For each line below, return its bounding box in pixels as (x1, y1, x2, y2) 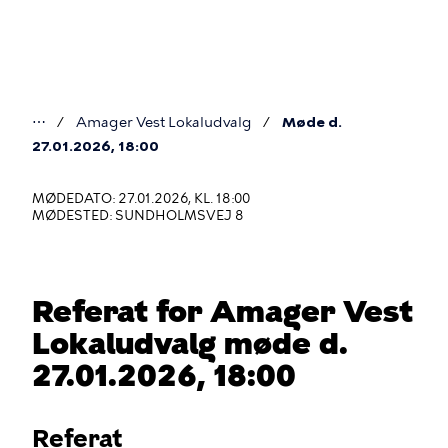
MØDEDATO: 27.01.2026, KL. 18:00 (32, 191, 250, 206)
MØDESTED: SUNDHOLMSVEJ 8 (32, 208, 244, 223)
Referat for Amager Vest (32, 293, 413, 330)
